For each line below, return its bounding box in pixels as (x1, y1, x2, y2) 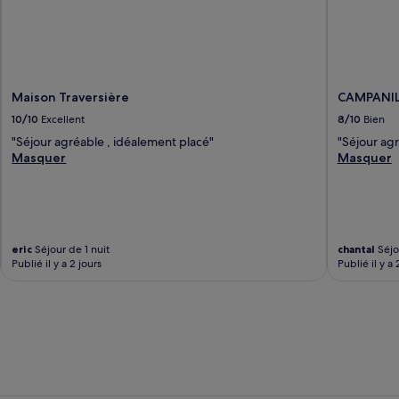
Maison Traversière (12, 89, 130, 106)
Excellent (41, 112, 85, 127)
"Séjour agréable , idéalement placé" (12, 134, 215, 151)
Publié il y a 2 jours (12, 256, 102, 272)
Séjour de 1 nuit (32, 242, 110, 257)
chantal (337, 242, 375, 256)
